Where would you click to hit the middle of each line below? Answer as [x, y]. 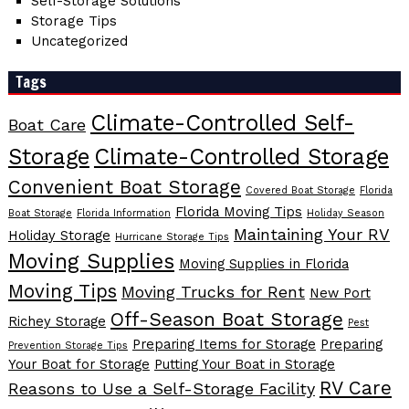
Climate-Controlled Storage [241, 157]
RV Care [355, 388]
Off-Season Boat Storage [226, 320]
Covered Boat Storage [300, 191]
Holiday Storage [59, 236]
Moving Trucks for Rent [213, 292]
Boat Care [47, 125]
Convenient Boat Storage [124, 188]
